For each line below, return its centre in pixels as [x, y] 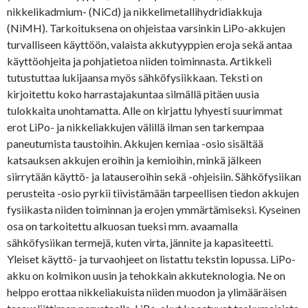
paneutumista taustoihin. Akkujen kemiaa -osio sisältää [135, 143]
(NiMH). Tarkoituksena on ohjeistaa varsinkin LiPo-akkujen [146, 28]
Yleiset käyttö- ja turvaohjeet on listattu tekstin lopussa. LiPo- [151, 259]
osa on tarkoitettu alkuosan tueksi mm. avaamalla [122, 226]
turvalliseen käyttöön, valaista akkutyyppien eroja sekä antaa [150, 44]
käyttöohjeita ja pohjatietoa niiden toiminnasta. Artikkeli [139, 61]
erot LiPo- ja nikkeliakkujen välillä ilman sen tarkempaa [135, 127]
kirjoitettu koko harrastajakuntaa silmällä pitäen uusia [133, 94]
